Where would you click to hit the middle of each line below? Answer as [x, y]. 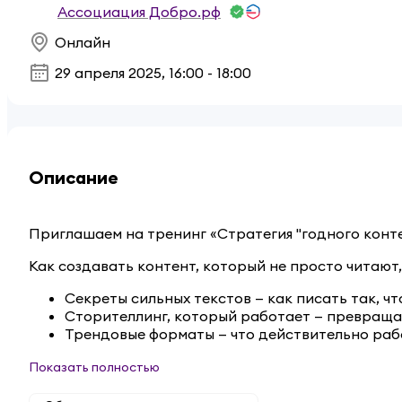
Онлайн [83, 43]
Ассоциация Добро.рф [139, 12]
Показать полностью [94, 367]
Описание [74, 178]
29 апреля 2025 [108, 73]
